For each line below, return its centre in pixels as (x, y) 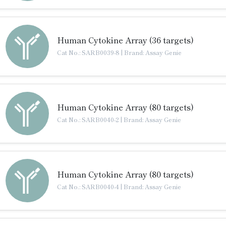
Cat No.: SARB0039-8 (89, 52)
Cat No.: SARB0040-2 (89, 119)
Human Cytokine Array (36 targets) (125, 40)
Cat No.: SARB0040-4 (89, 186)
